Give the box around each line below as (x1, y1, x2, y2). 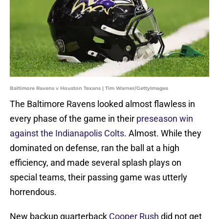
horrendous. (10, 187, 57, 197)
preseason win (136, 113, 193, 124)
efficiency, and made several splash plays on (10, 157, 181, 168)
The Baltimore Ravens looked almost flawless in (10, 99, 195, 109)
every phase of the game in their (10, 113, 136, 124)
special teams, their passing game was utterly (10, 172, 187, 183)
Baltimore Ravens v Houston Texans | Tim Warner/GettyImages (10, 85, 168, 92)
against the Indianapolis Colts (10, 128, 124, 139)
